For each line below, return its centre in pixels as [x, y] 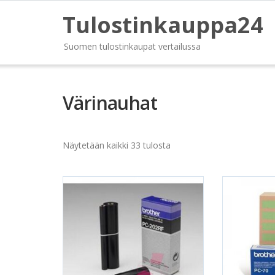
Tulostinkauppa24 [163, 25]
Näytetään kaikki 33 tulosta [117, 145]
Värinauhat [110, 103]
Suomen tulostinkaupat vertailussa [132, 46]
